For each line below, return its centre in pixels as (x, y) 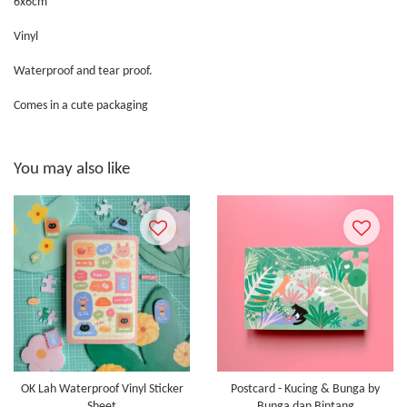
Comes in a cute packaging (82, 106)
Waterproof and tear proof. (83, 72)
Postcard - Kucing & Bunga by (305, 390)
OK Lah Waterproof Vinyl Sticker (102, 390)
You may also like (72, 170)
